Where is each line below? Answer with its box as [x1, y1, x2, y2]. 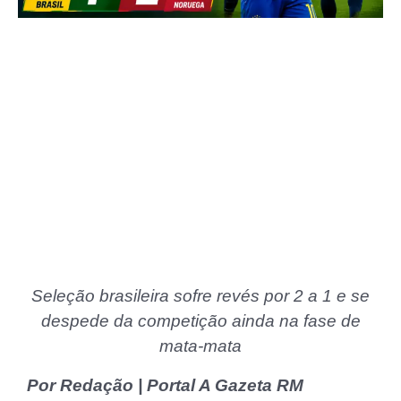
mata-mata [159, 337, 242, 356]
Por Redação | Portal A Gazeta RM [27, 376, 303, 396]
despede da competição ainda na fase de [40, 311, 361, 331]
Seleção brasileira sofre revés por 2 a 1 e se [31, 286, 370, 306]
